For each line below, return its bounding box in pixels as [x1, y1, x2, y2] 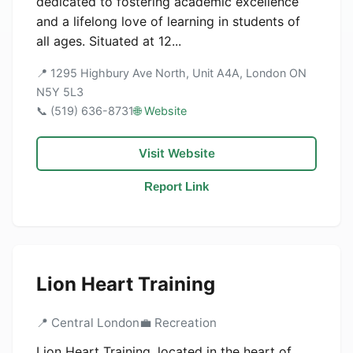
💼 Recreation [139, 315, 217, 330]
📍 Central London [36, 315, 139, 330]
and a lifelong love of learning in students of [36, 13, 300, 29]
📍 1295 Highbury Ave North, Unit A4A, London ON [36, 66, 307, 80]
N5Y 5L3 [36, 85, 84, 98]
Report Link [144, 180, 209, 193]
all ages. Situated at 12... [36, 33, 181, 49]
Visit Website [138, 146, 215, 161]
